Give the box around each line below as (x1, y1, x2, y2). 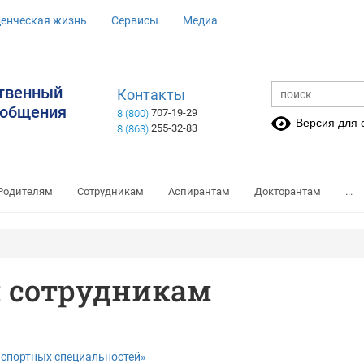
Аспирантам (168, 185, 230, 197)
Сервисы (111, 14, 158, 27)
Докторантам (254, 185, 321, 197)
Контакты (117, 87, 185, 103)
